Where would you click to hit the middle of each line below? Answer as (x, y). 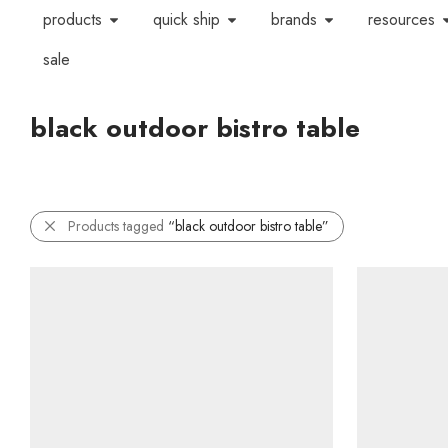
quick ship (186, 19)
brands (293, 19)
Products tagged (118, 226)
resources (401, 19)
